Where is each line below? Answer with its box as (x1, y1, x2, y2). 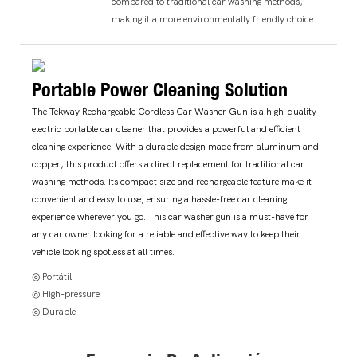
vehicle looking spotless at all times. (32, 246, 175, 258)
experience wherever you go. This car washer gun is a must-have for (32, 211, 308, 223)
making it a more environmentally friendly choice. (112, 13, 316, 25)
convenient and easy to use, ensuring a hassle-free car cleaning (32, 194, 287, 206)
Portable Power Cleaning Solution (32, 76, 288, 101)
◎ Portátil (32, 271, 72, 283)
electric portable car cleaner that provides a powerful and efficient (32, 124, 300, 135)
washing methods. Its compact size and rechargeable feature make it (32, 176, 312, 188)
